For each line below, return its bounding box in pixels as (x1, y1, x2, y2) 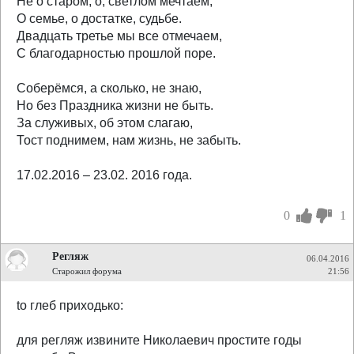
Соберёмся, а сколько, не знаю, (17, 81, 201, 95)
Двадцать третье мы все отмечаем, (17, 29, 222, 43)
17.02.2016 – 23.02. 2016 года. (17, 168, 192, 182)
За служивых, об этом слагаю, (17, 116, 193, 130)
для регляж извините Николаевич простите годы (17, 333, 302, 347)
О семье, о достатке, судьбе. (17, 12, 182, 25)
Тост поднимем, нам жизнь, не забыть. (17, 134, 241, 147)
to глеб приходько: (17, 299, 123, 312)
